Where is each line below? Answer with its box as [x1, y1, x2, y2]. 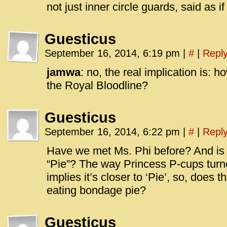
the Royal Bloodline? [47, 79, 148, 92]
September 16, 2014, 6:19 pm [45, 48, 183, 59]
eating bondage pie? [47, 184, 146, 197]
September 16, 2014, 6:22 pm [45, 126, 183, 137]
